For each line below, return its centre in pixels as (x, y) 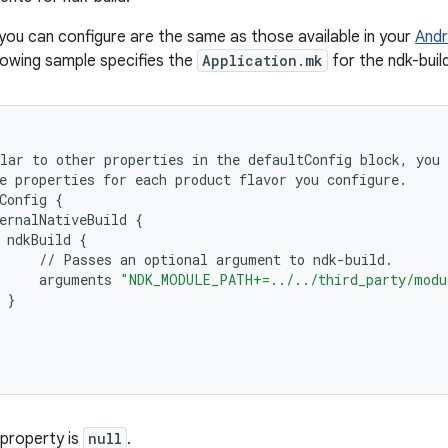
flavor (263, 179)
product (203, 179)
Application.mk (262, 60)
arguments (75, 279)
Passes (87, 259)
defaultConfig (300, 159)
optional (176, 259)
